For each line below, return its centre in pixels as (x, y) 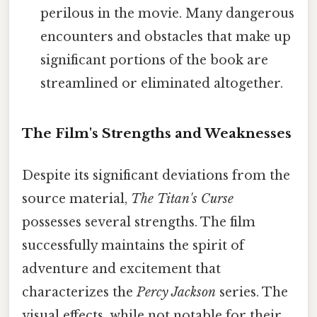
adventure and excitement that (121, 269)
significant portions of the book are (155, 60)
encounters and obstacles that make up (166, 36)
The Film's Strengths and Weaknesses (157, 133)
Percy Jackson (176, 292)
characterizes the (79, 292)
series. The (252, 292)
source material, (76, 198)
